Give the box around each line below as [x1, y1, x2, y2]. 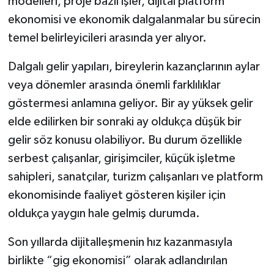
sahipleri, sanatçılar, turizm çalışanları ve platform [7, 171, 263, 183]
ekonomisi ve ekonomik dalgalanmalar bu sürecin [7, 13, 261, 26]
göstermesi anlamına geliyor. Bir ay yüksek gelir [7, 97, 253, 110]
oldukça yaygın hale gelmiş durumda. [7, 207, 200, 220]
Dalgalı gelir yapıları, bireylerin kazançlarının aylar [7, 61, 260, 73]
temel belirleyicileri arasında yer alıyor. [7, 32, 207, 45]
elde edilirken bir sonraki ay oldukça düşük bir [7, 116, 242, 128]
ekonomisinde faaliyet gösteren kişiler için [7, 189, 226, 202]
